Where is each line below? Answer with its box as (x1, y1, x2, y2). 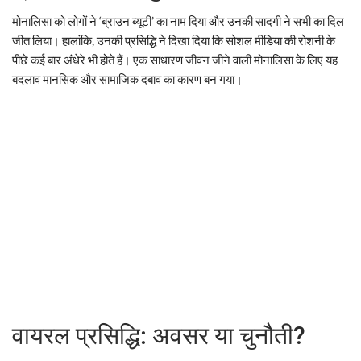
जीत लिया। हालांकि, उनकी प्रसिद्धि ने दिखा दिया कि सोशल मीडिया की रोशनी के (12, 32, 335, 48)
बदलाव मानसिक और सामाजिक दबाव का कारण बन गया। (12, 71, 243, 86)
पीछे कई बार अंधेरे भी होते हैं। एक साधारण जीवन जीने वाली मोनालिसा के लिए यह (12, 52, 338, 67)
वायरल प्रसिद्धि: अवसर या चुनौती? (12, 321, 305, 350)
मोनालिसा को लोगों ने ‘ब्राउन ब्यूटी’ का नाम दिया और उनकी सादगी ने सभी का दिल (12, 13, 344, 28)
